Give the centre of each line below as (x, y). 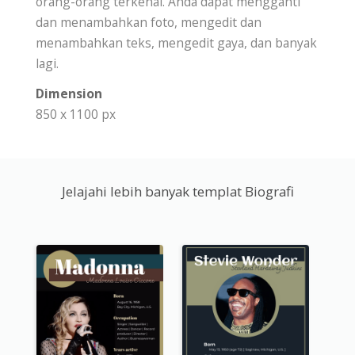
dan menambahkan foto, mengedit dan (149, 23)
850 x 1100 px (76, 115)
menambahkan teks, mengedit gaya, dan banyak (176, 43)
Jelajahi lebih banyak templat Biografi (177, 192)
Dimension (69, 94)
